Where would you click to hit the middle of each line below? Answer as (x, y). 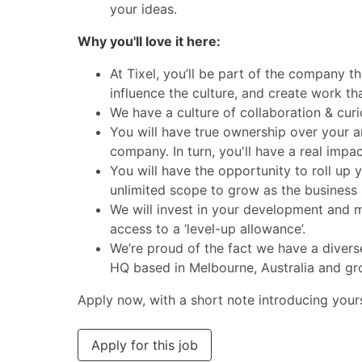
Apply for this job (145, 345)
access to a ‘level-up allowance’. (208, 229)
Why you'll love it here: (149, 41)
